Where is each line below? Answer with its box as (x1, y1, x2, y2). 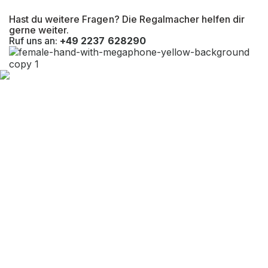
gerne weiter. (9, 24, 69, 36)
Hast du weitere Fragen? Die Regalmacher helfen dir (9, 13, 245, 25)
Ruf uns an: (9, 35, 60, 47)
